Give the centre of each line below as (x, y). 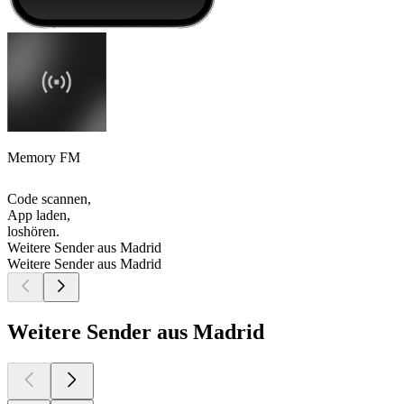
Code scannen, (49, 199)
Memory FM (44, 158)
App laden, (39, 216)
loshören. (33, 232)
